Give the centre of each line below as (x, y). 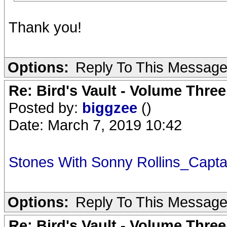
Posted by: (45, 108)
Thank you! (45, 27)
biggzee (112, 108)
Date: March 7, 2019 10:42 (95, 125)
